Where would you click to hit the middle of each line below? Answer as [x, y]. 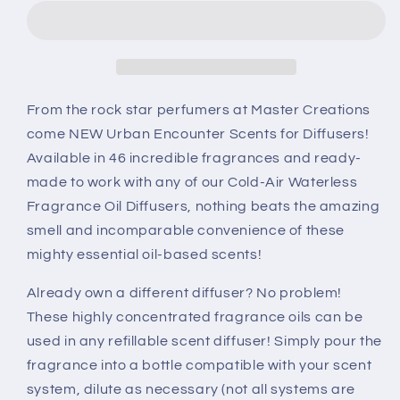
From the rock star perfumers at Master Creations [198, 110]
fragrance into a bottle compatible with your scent [199, 365]
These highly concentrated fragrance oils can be [195, 317]
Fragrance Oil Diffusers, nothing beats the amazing [203, 207]
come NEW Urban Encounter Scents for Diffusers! [198, 134]
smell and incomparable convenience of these [185, 231]
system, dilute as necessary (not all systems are [191, 389]
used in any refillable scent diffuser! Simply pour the [204, 341]
